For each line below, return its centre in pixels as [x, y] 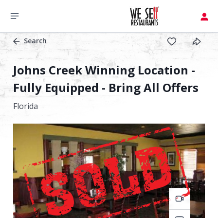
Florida [26, 106]
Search [35, 41]
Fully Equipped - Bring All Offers [106, 87]
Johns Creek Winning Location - [104, 70]
